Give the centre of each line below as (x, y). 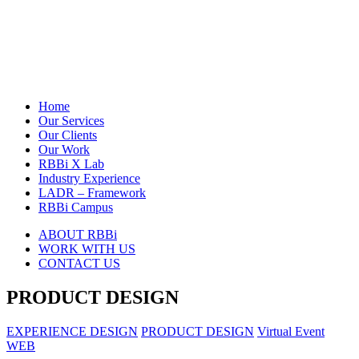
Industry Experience (89, 178)
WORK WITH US (87, 248)
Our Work (64, 149)
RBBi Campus (76, 207)
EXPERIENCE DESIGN (72, 331)
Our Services (71, 120)
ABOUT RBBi (78, 234)
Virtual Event (291, 331)
